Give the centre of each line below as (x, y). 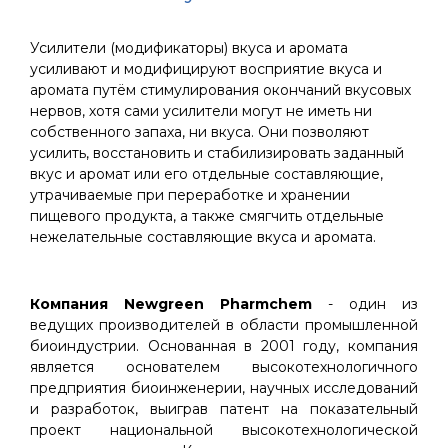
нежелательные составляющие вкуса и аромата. (203, 237)
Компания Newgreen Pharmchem (171, 304)
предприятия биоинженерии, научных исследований (224, 388)
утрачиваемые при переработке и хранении (190, 195)
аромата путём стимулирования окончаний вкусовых (220, 90)
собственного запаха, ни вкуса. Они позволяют (199, 132)
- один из (365, 304)
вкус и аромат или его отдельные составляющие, (206, 174)
